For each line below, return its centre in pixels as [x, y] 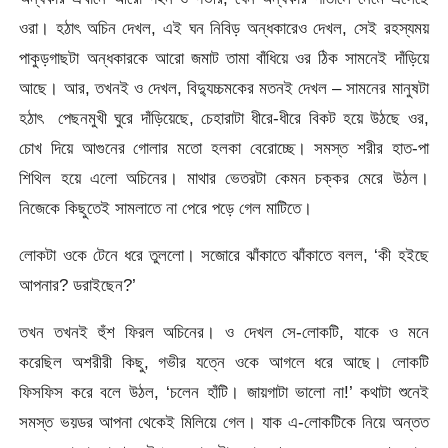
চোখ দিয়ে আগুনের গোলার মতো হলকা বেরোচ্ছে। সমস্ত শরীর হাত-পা [224, 147]
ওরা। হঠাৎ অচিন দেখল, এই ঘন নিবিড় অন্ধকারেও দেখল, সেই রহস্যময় [224, 27]
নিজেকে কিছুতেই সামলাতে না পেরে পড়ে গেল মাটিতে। [166, 207]
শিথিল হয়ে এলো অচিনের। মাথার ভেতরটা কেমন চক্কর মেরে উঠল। [224, 177]
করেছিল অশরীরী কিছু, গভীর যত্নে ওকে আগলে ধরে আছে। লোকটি [224, 362]
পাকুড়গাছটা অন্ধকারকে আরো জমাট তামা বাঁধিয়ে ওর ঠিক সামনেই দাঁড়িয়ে [224, 57]
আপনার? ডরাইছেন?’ [78, 284]
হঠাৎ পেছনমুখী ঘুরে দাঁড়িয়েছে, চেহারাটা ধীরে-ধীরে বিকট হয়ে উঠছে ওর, [224, 117]
